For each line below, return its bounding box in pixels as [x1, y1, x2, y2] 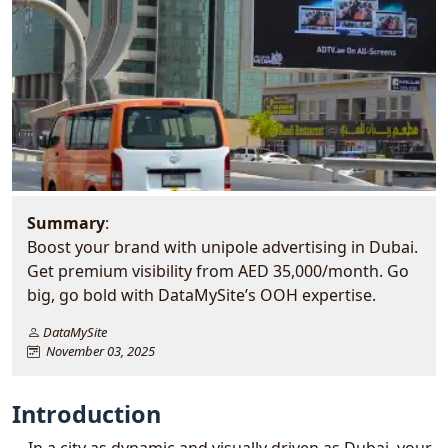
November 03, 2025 [40, 342, 155, 360]
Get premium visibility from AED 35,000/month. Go [27, 260, 409, 282]
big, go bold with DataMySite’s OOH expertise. [27, 284, 376, 306]
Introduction [12, 398, 161, 430]
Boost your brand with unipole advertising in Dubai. [27, 236, 418, 258]
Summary [27, 212, 105, 234]
